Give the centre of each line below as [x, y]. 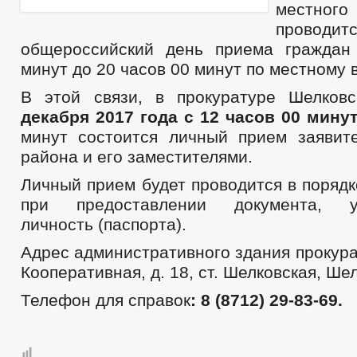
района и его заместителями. [137, 157]
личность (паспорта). [104, 224]
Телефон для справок [106, 300]
